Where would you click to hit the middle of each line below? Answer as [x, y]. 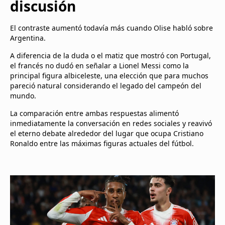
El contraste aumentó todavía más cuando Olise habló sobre [111, 28]
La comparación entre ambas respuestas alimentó [94, 113]
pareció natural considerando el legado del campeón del [106, 86]
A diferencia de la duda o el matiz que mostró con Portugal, [110, 55]
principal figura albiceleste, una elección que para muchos [109, 76]
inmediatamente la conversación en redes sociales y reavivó [111, 123]
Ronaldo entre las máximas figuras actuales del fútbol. [102, 143]
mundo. [23, 96]
